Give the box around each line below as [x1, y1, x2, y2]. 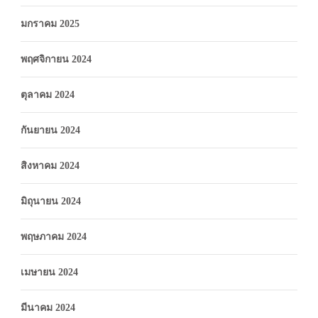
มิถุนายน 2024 [21, 195, 81, 207]
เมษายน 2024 [21, 266, 78, 278]
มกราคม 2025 [21, 18, 79, 29]
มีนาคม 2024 [21, 302, 75, 313]
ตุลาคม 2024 [21, 89, 75, 100]
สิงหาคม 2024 [21, 160, 79, 171]
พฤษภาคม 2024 [21, 231, 87, 242]
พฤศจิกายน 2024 [21, 53, 92, 65]
